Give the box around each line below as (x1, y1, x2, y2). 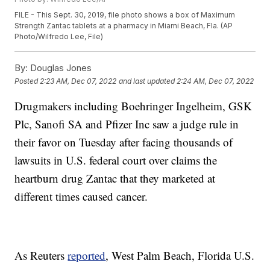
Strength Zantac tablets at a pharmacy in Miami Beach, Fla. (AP (14, 21, 233, 31)
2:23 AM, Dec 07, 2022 (40, 76, 117, 86)
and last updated (119, 76, 175, 86)
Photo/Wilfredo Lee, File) (14, 32, 104, 42)
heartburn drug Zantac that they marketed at (14, 171, 216, 186)
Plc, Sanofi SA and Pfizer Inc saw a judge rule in (14, 116, 239, 132)
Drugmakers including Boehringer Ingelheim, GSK (14, 98, 253, 114)
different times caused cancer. (14, 189, 148, 204)
